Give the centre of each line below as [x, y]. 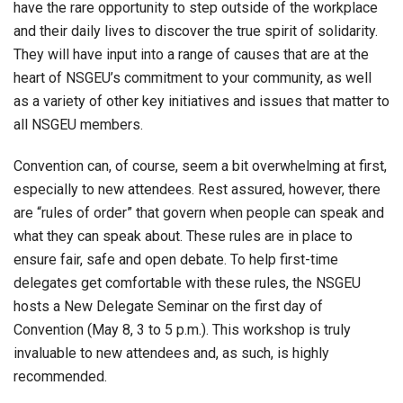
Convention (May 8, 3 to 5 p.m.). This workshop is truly [182, 330]
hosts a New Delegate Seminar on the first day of [168, 306]
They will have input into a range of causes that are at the [191, 54]
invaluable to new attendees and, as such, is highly [171, 353]
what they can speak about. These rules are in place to [183, 236]
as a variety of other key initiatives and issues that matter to [201, 101]
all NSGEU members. [78, 125]
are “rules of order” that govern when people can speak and [199, 213]
